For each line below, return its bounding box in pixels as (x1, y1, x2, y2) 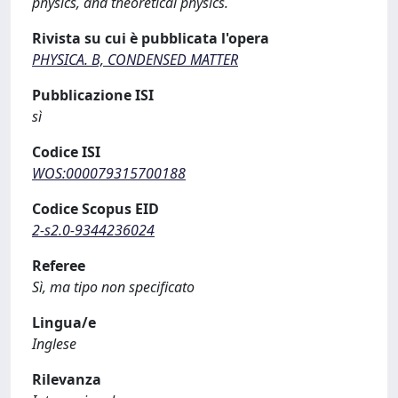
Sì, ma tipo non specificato (32, 277, 195, 297)
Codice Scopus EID (32, 199, 159, 219)
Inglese (32, 334, 76, 354)
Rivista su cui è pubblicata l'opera (32, 28, 269, 48)
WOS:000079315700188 (32, 163, 186, 183)
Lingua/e (32, 313, 96, 332)
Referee (32, 256, 85, 275)
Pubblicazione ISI (32, 85, 154, 105)
